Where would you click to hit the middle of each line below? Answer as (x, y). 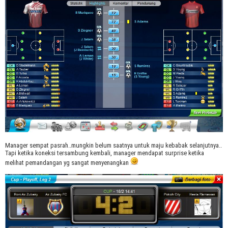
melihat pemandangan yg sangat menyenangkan (68, 163)
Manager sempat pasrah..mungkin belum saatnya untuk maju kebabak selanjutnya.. (113, 146)
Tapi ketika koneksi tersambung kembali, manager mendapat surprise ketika (105, 153)
